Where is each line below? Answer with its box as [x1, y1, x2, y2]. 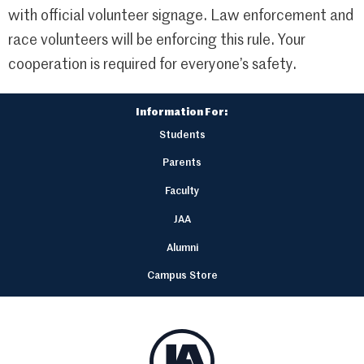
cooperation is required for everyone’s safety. [8, 58, 297, 73]
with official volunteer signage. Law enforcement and [8, 9, 353, 24]
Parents [162, 158, 201, 169]
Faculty [165, 186, 199, 197]
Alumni [166, 242, 198, 253]
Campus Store [146, 271, 218, 282]
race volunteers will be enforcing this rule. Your [8, 33, 305, 49]
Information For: [136, 107, 228, 119]
